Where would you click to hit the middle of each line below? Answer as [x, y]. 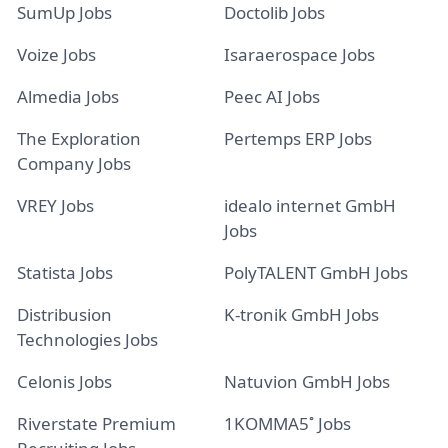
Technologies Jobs [87, 339]
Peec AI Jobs [272, 96]
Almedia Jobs [68, 96]
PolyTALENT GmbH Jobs [316, 272]
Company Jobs [74, 163]
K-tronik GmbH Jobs [301, 314]
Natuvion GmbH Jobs [307, 381]
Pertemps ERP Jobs [298, 138]
